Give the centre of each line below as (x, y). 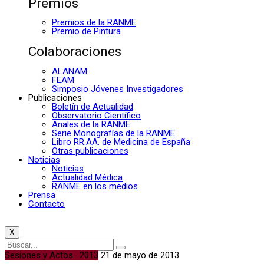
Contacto (47, 204)
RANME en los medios (95, 186)
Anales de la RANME (91, 124)
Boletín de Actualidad (93, 106)
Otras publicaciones (90, 151)
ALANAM (70, 71)
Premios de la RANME (94, 23)
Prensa (42, 195)
